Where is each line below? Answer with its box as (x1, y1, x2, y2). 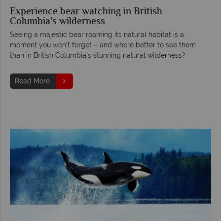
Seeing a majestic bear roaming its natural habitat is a (10, 30, 184, 38)
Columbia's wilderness (10, 14, 105, 30)
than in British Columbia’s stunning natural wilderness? (10, 51, 185, 59)
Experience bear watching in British (10, 4, 162, 20)
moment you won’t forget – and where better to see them (10, 40, 196, 49)
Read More (15, 76, 50, 85)
